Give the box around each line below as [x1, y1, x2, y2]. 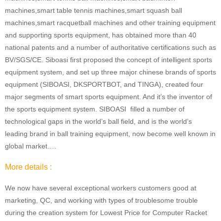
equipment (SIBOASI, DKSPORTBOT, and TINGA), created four [5, 80, 203, 88]
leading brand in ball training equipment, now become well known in [5, 129, 216, 138]
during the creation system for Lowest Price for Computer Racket [5, 208, 207, 217]
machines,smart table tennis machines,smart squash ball [5, 6, 182, 14]
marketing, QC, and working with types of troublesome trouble [5, 196, 198, 204]
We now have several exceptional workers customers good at [5, 184, 196, 192]
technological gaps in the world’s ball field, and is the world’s [5, 117, 192, 125]
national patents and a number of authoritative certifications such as [5, 43, 216, 51]
